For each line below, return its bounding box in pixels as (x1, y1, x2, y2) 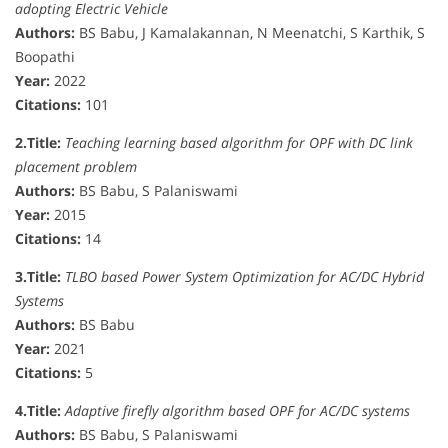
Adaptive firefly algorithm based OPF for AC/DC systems (65, 400, 410, 420)
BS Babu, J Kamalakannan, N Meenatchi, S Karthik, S (75, 22, 425, 42)
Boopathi (15, 46, 75, 66)
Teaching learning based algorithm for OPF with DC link (65, 132, 413, 152)
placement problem (15, 156, 137, 176)
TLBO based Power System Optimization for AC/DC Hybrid (65, 266, 424, 286)
